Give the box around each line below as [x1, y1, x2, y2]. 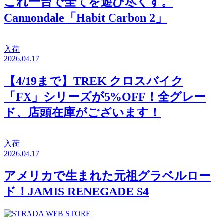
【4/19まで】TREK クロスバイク [4, 75, 183, 88]
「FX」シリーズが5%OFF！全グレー [4, 90, 206, 104]
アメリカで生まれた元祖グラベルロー [4, 169, 211, 182]
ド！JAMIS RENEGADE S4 [4, 185, 149, 198]
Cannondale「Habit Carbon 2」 [4, 11, 167, 25]
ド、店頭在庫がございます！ [4, 106, 161, 119]
